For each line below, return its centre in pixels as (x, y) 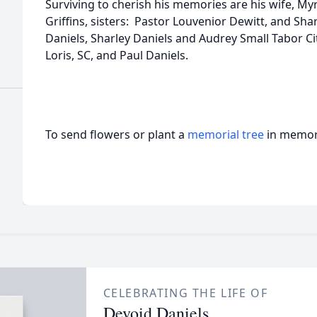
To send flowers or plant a (116, 134)
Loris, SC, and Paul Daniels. (117, 55)
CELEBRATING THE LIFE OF (185, 293)
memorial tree (226, 134)
